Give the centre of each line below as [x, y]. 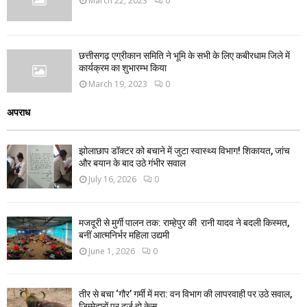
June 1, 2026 [112, 251]
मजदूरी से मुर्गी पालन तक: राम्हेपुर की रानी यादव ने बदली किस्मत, [184, 222]
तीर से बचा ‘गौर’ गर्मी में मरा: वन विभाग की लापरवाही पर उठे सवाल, [185, 294]
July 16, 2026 [112, 180]
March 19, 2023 [118, 84]
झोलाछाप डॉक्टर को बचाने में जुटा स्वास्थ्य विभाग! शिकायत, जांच [184, 151]
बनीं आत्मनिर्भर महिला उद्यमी [124, 235]
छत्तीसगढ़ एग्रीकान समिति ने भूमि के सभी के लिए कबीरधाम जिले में [184, 56]
